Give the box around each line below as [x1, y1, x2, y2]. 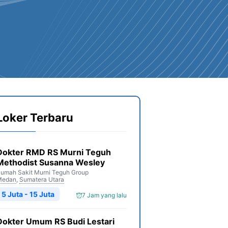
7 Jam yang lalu [82, 191, 127, 199]
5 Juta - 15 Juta [2, 190, 54, 198]
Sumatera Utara [19, 176, 64, 183]
